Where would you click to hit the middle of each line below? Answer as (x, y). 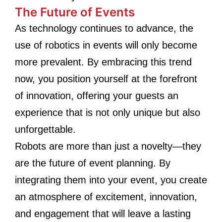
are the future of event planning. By (93, 163)
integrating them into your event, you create (111, 180)
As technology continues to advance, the (104, 28)
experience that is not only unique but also (108, 112)
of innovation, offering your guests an (97, 96)
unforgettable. (45, 129)
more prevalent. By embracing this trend (103, 62)
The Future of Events (75, 12)
